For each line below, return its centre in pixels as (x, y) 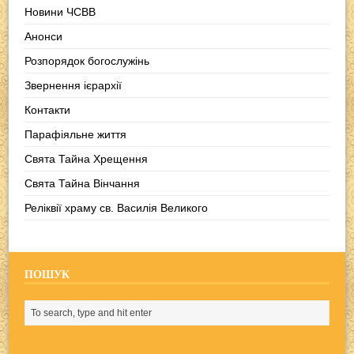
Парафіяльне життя (76, 134)
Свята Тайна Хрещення (87, 158)
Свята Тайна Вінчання (83, 183)
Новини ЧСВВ (60, 11)
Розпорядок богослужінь (87, 60)
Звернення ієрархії (73, 85)
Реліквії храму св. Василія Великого (117, 207)
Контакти (48, 109)
